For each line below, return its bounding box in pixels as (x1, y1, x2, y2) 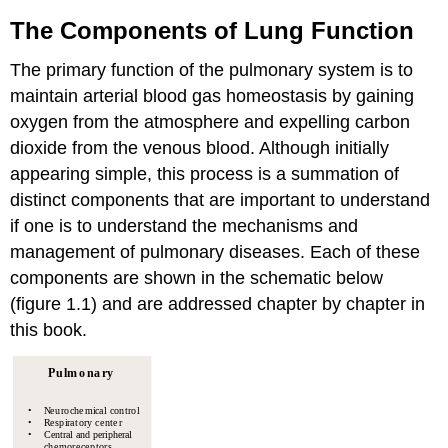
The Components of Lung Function (10, 16, 415, 44)
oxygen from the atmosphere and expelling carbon (10, 112, 411, 133)
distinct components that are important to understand (10, 190, 431, 211)
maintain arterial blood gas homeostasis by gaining (10, 86, 415, 107)
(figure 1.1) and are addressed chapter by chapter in (10, 294, 426, 315)
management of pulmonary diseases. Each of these (10, 242, 421, 263)
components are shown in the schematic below (10, 268, 384, 289)
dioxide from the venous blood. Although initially (10, 138, 390, 159)
